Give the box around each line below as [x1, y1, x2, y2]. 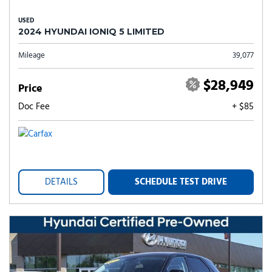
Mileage [18, 49, 45, 62]
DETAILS [45, 175, 78, 189]
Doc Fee [18, 100, 50, 114]
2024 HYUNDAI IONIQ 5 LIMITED [18, 26, 165, 37]
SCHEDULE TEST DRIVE [135, 175, 227, 189]
